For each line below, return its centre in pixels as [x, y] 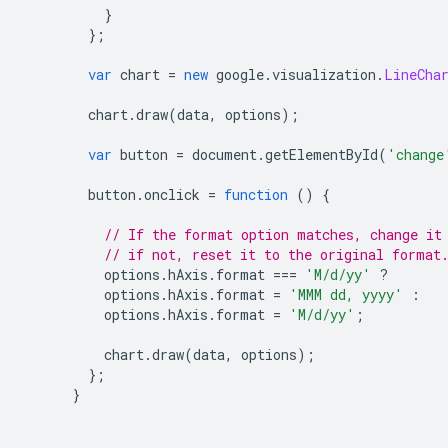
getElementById [321, 154]
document [220, 154]
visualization [324, 74]
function [256, 194]
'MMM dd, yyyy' [346, 294]
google [236, 74]
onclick [176, 194]
